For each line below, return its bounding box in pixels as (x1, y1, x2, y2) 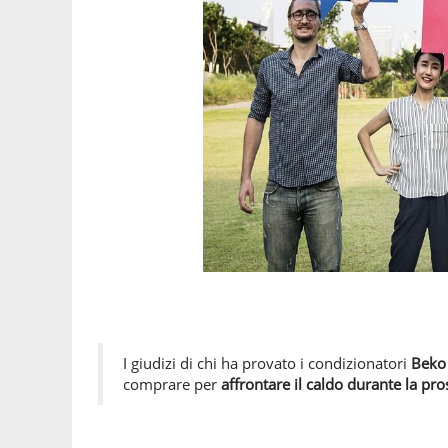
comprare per (123, 374, 221, 394)
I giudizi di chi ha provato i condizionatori (123, 353, 411, 373)
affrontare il (221, 374, 302, 394)
